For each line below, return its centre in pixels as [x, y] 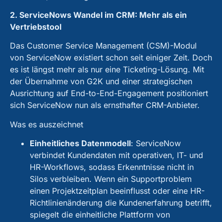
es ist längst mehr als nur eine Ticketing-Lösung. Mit [107, 70]
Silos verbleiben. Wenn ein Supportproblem [111, 179]
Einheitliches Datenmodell [80, 143]
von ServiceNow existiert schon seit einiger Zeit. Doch [111, 58]
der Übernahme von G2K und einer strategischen [101, 82]
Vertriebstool [36, 27]
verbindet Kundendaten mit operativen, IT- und [116, 155]
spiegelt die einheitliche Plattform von [100, 215]
